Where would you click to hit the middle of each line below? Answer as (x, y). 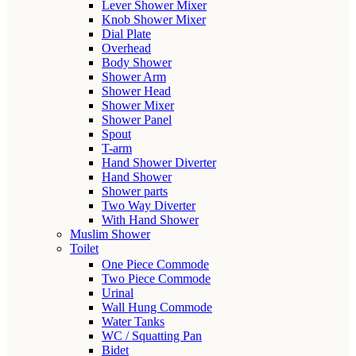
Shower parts (135, 191)
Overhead (126, 48)
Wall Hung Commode (157, 307)
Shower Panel (137, 120)
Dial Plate (126, 34)
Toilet (84, 248)
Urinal (118, 292)
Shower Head (136, 91)
